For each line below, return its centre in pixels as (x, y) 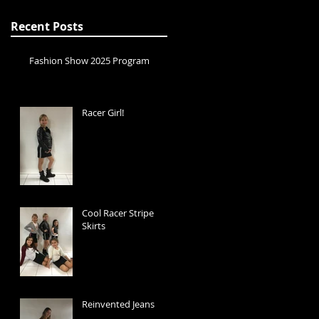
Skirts (94, 226)
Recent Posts (47, 27)
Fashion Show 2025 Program (89, 61)
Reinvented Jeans (118, 304)
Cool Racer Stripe (118, 213)
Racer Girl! (103, 113)
